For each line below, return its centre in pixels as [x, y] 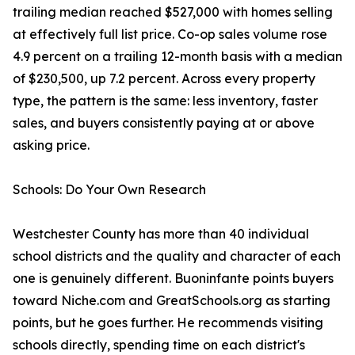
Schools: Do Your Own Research [109, 190]
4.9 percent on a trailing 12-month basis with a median [177, 57]
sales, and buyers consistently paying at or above [164, 123]
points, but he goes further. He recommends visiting [168, 323]
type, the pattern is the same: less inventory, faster [165, 101]
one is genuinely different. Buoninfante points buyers [173, 279]
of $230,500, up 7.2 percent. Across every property [164, 79]
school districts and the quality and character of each [177, 256]
